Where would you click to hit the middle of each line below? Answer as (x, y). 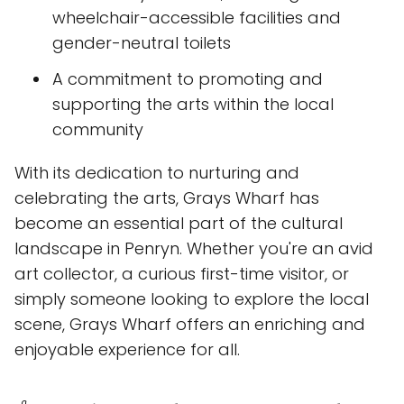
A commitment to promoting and (188, 79)
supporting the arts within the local (193, 105)
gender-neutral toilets (142, 43)
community (98, 130)
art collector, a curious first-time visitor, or (182, 274)
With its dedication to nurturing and (157, 173)
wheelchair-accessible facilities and (197, 18)
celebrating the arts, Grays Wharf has (167, 198)
